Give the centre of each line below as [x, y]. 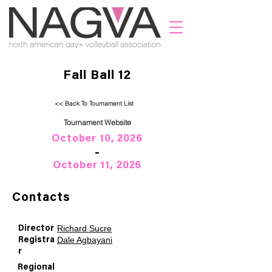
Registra [36, 240]
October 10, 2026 [97, 139]
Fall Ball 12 [97, 76]
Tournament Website [97, 122]
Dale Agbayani [85, 240]
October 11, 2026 [97, 166]
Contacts [41, 198]
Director [36, 229]
